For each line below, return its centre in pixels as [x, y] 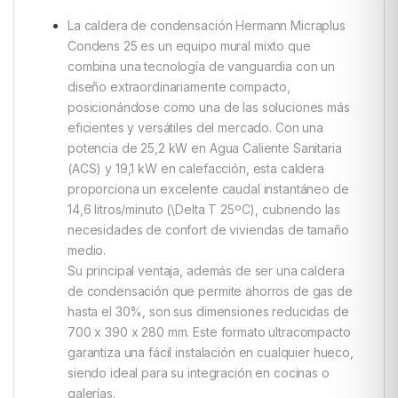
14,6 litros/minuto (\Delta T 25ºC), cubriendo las [204, 210]
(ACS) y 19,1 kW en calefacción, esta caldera [196, 169]
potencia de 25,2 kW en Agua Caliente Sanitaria [205, 148]
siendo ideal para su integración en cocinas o [199, 373]
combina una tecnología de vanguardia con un [201, 67]
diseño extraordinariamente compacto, [179, 87]
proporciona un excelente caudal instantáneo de [208, 189]
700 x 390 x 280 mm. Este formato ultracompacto [209, 332]
